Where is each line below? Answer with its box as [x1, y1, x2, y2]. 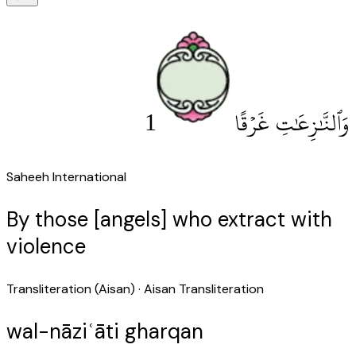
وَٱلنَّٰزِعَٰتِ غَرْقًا [235, 102, 350, 145]
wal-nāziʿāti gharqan [6, 317, 203, 345]
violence [6, 232, 86, 260]
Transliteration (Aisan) [6, 280, 135, 297]
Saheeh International [6, 168, 126, 185]
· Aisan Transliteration [135, 280, 264, 297]
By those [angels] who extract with [6, 205, 332, 233]
